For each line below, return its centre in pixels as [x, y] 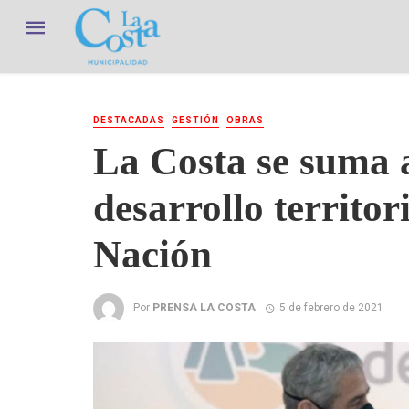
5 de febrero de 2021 [331, 307]
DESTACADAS [129, 120]
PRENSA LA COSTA [204, 307]
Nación [152, 254]
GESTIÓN [195, 120]
